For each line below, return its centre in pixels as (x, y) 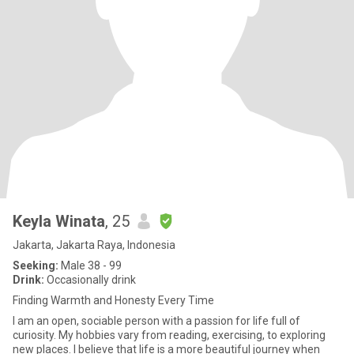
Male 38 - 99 (90, 265)
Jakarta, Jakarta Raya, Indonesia (94, 245)
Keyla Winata (59, 221)
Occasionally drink (90, 280)
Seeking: (36, 265)
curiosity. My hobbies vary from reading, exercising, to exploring (169, 335)
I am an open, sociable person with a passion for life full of (156, 321)
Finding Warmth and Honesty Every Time (113, 300)
